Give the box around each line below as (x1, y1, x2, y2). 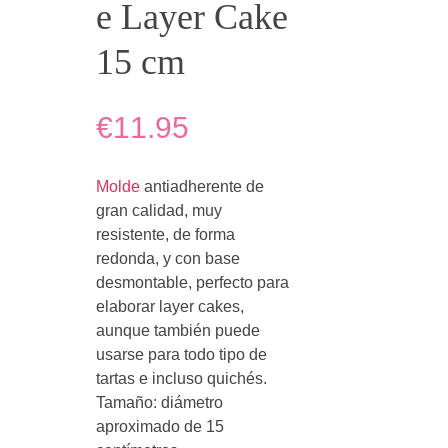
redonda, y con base (96, 249, 240, 267)
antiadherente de (140, 177, 264, 195)
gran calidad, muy (96, 201, 222, 219)
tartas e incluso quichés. (96, 369, 267, 387)
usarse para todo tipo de (96, 345, 267, 363)
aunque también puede (96, 321, 260, 339)
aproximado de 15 (96, 417, 224, 435)
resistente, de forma (96, 225, 235, 243)
